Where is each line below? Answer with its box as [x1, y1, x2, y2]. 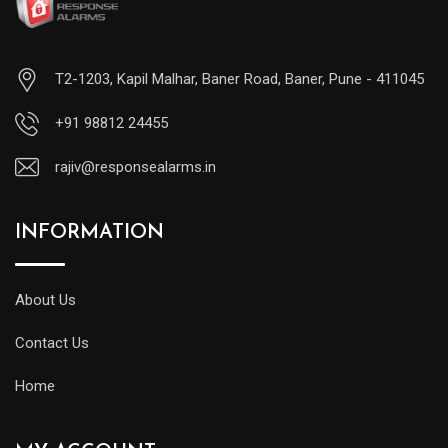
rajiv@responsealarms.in [55, 158, 216, 176]
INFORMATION [15, 223, 164, 243]
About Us [15, 291, 76, 309]
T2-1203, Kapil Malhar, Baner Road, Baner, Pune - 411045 [55, 70, 424, 88]
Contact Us [15, 334, 89, 352]
